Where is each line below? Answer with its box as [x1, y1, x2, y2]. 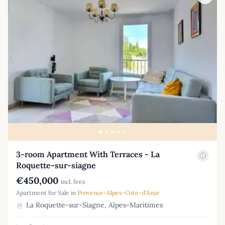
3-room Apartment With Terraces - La [16, 149, 160, 160]
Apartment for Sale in [16, 189, 77, 197]
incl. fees [61, 178, 85, 186]
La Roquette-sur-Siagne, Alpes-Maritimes [24, 200, 163, 210]
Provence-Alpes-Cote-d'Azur [77, 189, 159, 197]
